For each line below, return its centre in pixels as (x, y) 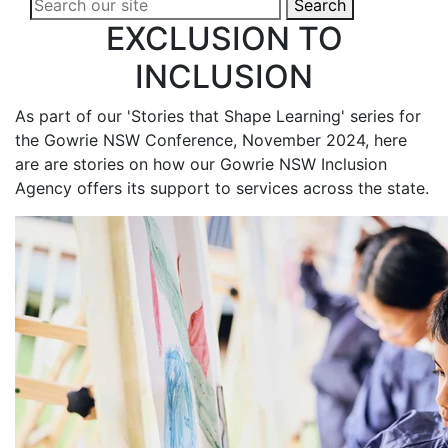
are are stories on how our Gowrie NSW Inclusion (201, 163)
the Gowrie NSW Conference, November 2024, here (211, 139)
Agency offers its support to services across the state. (222, 187)
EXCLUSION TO (224, 38)
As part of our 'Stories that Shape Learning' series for (218, 115)
